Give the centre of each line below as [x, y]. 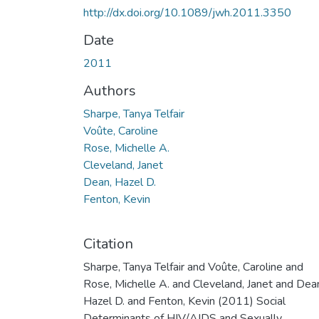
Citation [108, 244]
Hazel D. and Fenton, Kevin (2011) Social [184, 301]
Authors [110, 90]
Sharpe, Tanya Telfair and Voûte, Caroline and [193, 267]
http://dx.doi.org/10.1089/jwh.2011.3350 [187, 12]
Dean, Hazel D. [120, 182]
